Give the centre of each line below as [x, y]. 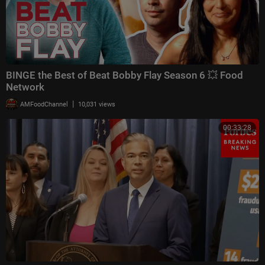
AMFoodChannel [43, 105]
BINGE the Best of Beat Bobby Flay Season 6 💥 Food [125, 75]
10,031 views [97, 105]
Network [25, 87]
